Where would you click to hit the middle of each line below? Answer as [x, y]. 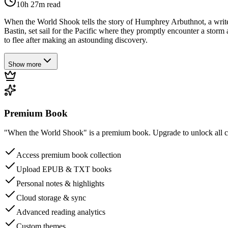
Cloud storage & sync [51, 198]
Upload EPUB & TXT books [64, 169]
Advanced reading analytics [61, 212]
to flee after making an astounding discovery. [76, 40]
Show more [25, 64]
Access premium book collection [69, 155]
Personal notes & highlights [60, 184]
